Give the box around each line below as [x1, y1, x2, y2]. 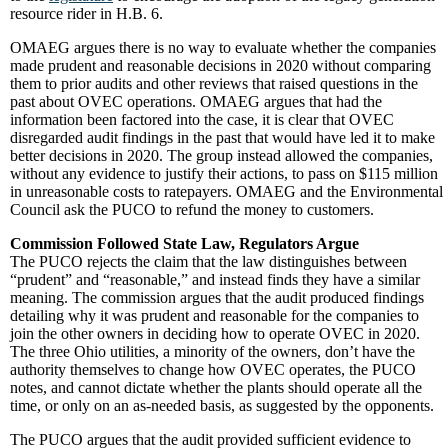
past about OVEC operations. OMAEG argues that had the [10, 93, 382, 110]
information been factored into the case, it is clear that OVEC [10, 111, 394, 128]
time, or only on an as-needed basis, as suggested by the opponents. [10, 397, 434, 414]
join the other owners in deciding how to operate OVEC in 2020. [10, 325, 420, 342]
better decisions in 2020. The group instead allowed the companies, [10, 147, 433, 164]
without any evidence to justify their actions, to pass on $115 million [10, 165, 438, 182]
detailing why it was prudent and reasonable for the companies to [10, 307, 419, 324]
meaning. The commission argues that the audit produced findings [10, 289, 424, 306]
